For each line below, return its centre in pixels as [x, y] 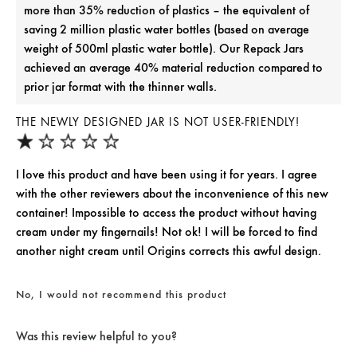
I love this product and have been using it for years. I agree [167, 175]
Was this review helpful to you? [96, 336]
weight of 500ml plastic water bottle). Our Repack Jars [164, 49]
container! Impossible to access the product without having [166, 213]
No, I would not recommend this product [121, 294]
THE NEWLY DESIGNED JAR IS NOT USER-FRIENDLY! [158, 123]
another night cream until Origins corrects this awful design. [169, 251]
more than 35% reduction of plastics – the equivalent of [167, 10]
